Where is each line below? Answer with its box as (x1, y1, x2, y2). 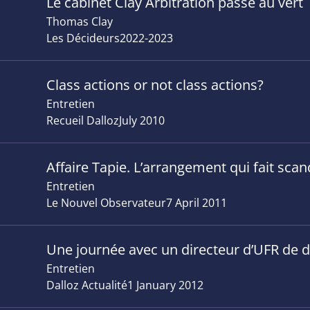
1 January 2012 (127, 277, 204, 293)
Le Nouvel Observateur (46, 195, 167, 210)
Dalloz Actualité (46, 277, 128, 293)
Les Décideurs (46, 30, 120, 46)
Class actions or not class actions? (46, 75, 264, 94)
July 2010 (119, 113, 165, 128)
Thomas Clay (46, 14, 113, 29)
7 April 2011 (166, 195, 228, 210)
